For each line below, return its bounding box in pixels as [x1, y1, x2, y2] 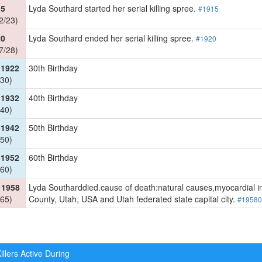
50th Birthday [28, 121, 78, 133]
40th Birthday [28, 91, 78, 104]
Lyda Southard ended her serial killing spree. [28, 32, 196, 44]
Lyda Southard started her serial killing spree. [28, 2, 198, 14]
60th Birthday [28, 151, 78, 163]
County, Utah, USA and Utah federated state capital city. [28, 192, 237, 205]
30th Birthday [28, 61, 78, 74]
